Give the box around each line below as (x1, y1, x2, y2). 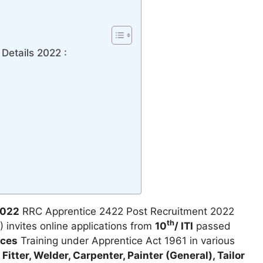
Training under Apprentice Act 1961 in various (18, 235, 235, 247)
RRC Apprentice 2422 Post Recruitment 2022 (19, 205, 234, 218)
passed (193, 220, 231, 232)
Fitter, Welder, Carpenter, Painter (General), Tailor (2, 249, 245, 262)
